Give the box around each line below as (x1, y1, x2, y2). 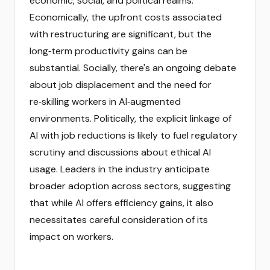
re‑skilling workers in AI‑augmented (30, 95, 181, 108)
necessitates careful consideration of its (30, 213, 208, 226)
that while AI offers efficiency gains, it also (30, 196, 213, 209)
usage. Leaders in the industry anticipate (30, 163, 210, 175)
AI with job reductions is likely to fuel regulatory (30, 129, 237, 142)
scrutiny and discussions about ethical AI (30, 146, 211, 159)
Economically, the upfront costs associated (30, 11, 222, 24)
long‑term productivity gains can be (30, 45, 187, 57)
